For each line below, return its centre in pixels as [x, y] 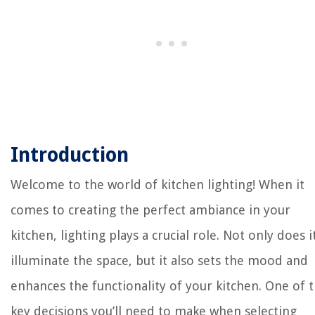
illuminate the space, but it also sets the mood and [159, 261]
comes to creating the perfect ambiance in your [150, 210]
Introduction [70, 155]
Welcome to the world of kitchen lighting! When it [157, 185]
